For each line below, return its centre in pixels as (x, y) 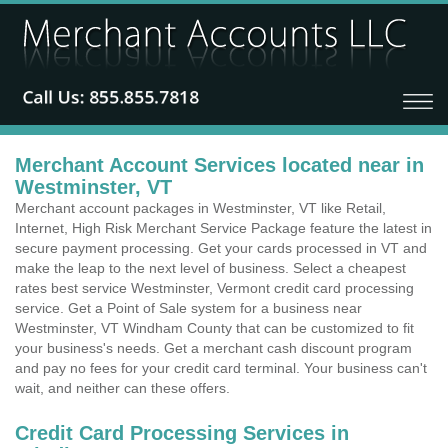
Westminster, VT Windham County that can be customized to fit (214, 328)
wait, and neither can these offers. (122, 388)
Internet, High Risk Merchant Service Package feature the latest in (223, 228)
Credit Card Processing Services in (182, 433)
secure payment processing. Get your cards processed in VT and (221, 248)
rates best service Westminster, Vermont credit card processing (214, 288)
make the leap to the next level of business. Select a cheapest (210, 268)
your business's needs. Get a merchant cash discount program (213, 348)
